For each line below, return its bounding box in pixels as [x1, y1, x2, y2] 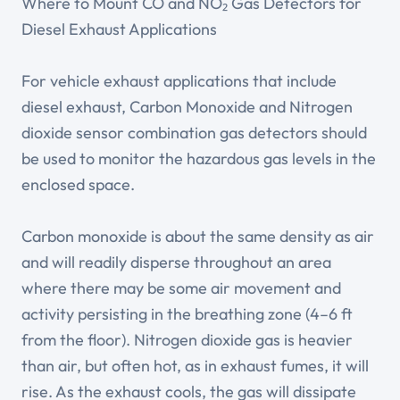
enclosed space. [21, 174, 135, 196]
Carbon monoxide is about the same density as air [21, 226, 374, 247]
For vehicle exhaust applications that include [21, 71, 337, 92]
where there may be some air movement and [21, 278, 341, 299]
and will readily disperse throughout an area [21, 252, 331, 273]
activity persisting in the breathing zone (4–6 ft [21, 304, 353, 325]
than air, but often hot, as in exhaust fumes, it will [21, 355, 369, 377]
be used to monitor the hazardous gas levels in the [21, 148, 376, 170]
